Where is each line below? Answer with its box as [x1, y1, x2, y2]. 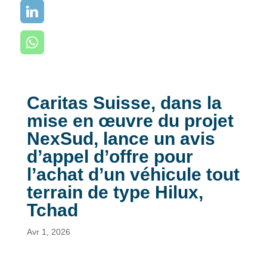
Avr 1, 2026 [26, 227, 70, 237]
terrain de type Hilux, [26, 182, 203, 202]
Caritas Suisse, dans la [26, 93, 222, 113]
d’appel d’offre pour [26, 147, 193, 166]
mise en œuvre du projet [26, 111, 234, 131]
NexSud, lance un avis [26, 129, 215, 148]
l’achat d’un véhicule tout [26, 164, 240, 184]
